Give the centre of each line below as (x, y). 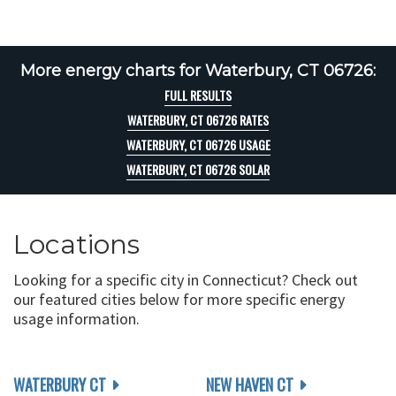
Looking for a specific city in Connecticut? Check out (186, 280)
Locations (76, 244)
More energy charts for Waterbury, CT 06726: (198, 71)
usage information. (76, 319)
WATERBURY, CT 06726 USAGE (198, 145)
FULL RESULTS (198, 95)
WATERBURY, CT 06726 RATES (198, 120)
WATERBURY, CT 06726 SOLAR (198, 169)
